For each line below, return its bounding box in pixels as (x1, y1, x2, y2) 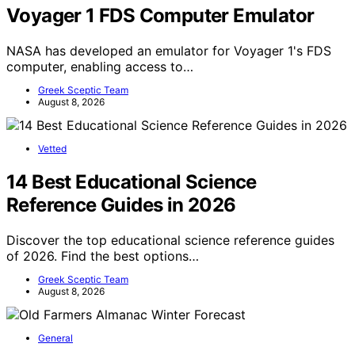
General (38, 331, 73, 344)
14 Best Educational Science (6, 170, 257, 193)
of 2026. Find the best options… (6, 247, 199, 264)
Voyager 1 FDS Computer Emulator (6, 3, 315, 27)
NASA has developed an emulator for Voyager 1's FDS (6, 42, 331, 59)
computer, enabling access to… (6, 58, 193, 74)
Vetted (38, 142, 67, 155)
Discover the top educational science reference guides (6, 231, 334, 248)
